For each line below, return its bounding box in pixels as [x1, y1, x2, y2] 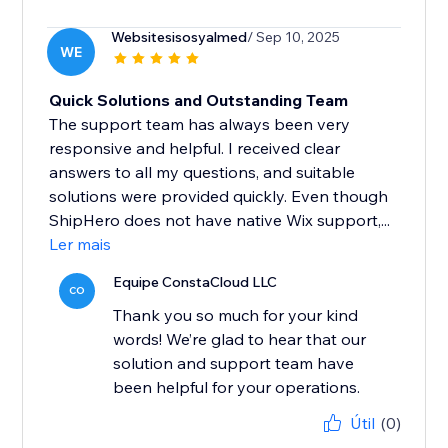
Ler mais [49, 234, 112, 255]
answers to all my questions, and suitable [49, 162, 356, 183]
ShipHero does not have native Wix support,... [49, 210, 391, 231]
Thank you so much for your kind [113, 305, 359, 326]
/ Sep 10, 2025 [247, 28, 341, 47]
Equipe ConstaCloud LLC [113, 273, 278, 292]
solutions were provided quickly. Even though [49, 186, 389, 207]
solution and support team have [113, 353, 355, 374]
